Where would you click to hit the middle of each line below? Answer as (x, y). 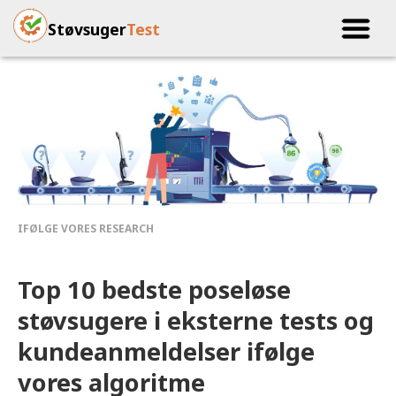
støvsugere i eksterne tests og (196, 321)
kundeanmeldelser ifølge (166, 352)
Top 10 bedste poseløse (154, 290)
